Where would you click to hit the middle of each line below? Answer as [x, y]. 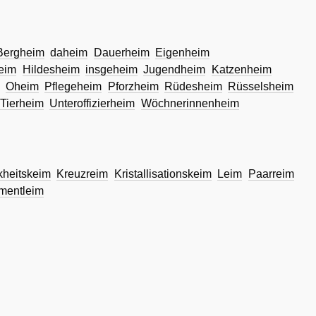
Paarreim [271, 174]
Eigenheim [182, 52]
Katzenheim [241, 69]
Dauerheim [121, 52]
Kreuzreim [83, 174]
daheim [69, 52]
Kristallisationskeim [163, 174]
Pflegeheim [73, 86]
